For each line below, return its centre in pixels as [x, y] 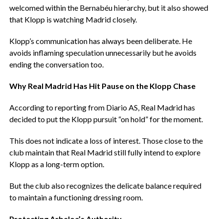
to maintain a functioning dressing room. [76, 197]
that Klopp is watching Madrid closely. [73, 19]
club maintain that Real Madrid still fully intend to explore [105, 152]
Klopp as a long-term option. [56, 164]
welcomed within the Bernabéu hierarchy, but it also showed [109, 8]
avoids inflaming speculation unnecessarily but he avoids [103, 53]
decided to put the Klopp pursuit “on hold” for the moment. [106, 119]
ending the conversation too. [56, 64]
